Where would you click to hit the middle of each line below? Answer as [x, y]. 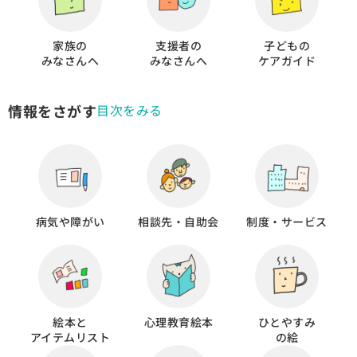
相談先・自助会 [178, 221]
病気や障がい [70, 221]
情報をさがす [52, 110]
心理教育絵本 [178, 322]
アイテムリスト [70, 337]
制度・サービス [287, 221]
